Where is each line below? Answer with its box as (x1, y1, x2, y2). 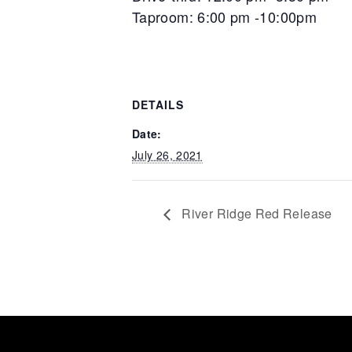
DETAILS (132, 97, 184, 112)
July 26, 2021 (132, 147, 203, 163)
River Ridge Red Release (178, 203, 332, 222)
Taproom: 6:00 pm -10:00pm (132, 6, 317, 27)
